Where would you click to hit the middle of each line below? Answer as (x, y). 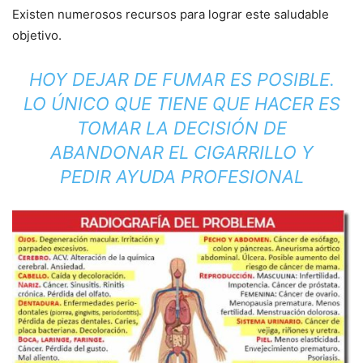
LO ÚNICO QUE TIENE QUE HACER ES (181, 103)
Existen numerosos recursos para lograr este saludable (171, 14)
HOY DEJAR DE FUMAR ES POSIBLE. (181, 79)
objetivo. (37, 35)
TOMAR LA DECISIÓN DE (181, 128)
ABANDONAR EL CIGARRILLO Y (181, 152)
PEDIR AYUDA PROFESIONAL (181, 176)
